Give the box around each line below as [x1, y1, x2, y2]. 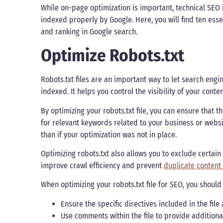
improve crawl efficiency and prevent [41, 161, 164, 171]
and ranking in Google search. [41, 26, 137, 36]
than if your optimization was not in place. [41, 129, 179, 139]
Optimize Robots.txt [41, 45, 184, 66]
